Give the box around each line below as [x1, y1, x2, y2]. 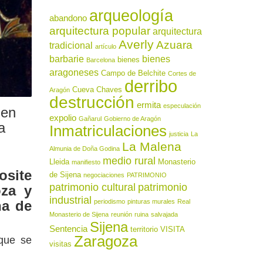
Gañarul [78, 115, 102, 122]
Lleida [49, 157, 69, 166]
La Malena [122, 140, 181, 153]
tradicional [49, 40, 93, 50]
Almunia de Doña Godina [49, 145, 120, 152]
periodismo [93, 198, 125, 205]
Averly [118, 38, 154, 51]
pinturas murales [127, 198, 175, 205]
